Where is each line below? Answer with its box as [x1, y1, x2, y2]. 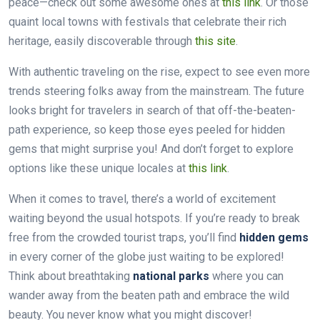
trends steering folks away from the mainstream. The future [9, 84, 304, 98]
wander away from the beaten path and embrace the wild [9, 289, 289, 302]
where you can [209, 269, 284, 283]
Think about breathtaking [9, 269, 133, 283]
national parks [133, 269, 209, 283]
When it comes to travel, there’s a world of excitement [9, 192, 276, 206]
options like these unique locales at [9, 161, 189, 175]
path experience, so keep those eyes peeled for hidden [9, 123, 285, 136]
